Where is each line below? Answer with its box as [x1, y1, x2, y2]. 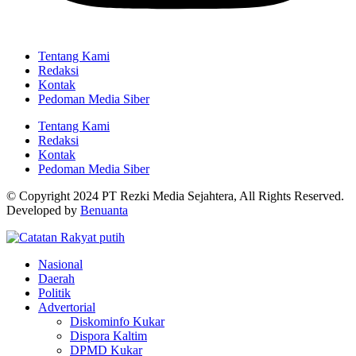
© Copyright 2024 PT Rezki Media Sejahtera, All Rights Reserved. [6, 189, 344, 203]
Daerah [38, 272, 75, 286]
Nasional [38, 257, 83, 272]
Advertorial [38, 300, 95, 315]
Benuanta [80, 203, 128, 218]
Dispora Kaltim [70, 329, 147, 343]
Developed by [6, 203, 80, 218]
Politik [38, 286, 71, 300]
